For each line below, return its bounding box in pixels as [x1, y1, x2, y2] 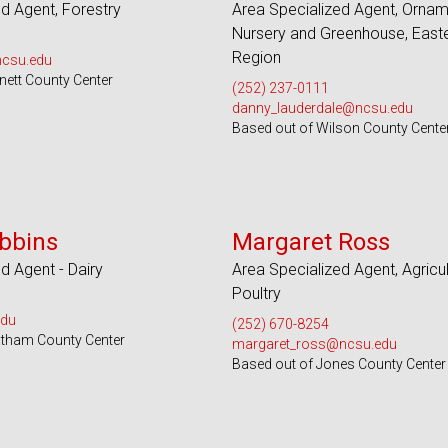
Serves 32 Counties [307, 199, 416, 213]
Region [231, 48, 281, 67]
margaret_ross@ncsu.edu [231, 336, 397, 352]
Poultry [231, 284, 281, 303]
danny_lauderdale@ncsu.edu [231, 100, 413, 116]
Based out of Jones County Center [231, 356, 446, 372]
